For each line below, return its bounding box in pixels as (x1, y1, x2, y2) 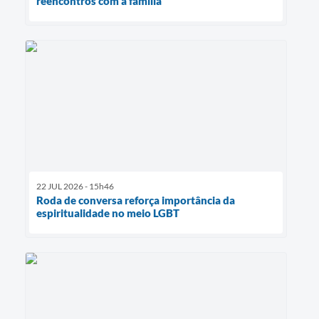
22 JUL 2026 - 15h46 (36, 180, 114, 192)
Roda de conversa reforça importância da (36, 193, 235, 206)
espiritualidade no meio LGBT (36, 206, 179, 219)
